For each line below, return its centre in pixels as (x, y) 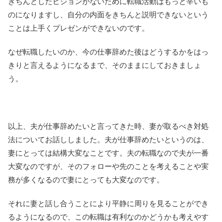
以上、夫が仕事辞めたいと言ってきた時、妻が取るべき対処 (108, 126)
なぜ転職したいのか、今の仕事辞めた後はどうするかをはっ (108, 52)
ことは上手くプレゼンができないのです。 (79, 28)
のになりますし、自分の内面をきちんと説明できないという (108, 14)
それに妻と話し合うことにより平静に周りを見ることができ (108, 203)
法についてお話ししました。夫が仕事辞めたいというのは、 (108, 139)
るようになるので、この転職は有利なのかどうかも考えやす (108, 217)
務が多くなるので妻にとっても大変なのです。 (86, 179)
